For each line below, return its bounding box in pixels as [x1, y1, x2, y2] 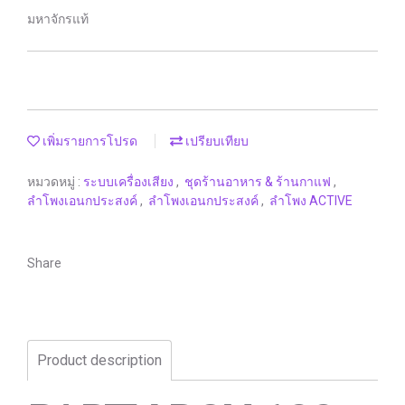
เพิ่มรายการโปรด [40, 134, 137, 148]
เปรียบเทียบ [183, 134, 249, 148]
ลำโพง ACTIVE [269, 193, 353, 208]
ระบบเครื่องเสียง [83, 174, 176, 189]
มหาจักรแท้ [27, 12, 89, 26]
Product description [37, 352, 162, 369]
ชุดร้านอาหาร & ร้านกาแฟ [184, 174, 334, 189]
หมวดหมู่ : [27, 174, 83, 189]
